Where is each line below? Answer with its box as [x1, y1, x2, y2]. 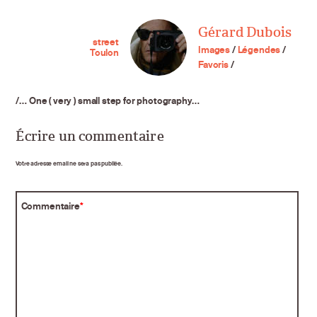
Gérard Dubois [198, 23, 292, 42]
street [92, 36, 119, 48]
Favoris [198, 59, 229, 71]
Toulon [89, 47, 119, 59]
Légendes [237, 44, 281, 56]
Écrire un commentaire [16, 127, 164, 146]
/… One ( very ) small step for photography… [16, 94, 200, 106]
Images [198, 44, 231, 56]
